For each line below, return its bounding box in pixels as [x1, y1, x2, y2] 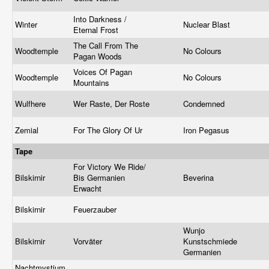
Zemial [15, 124, 41, 136]
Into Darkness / [73, 13, 127, 25]
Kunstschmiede [183, 235, 237, 247]
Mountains [73, 77, 112, 88]
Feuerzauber [73, 204, 119, 215]
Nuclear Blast [183, 19, 232, 30]
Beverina [183, 172, 216, 183]
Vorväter [73, 235, 104, 247]
